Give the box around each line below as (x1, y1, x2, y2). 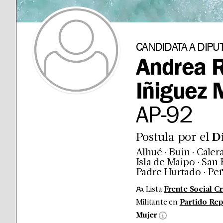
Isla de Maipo (135, 157, 195, 168)
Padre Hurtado (135, 167, 201, 178)
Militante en (135, 198, 178, 207)
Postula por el (135, 131, 213, 144)
